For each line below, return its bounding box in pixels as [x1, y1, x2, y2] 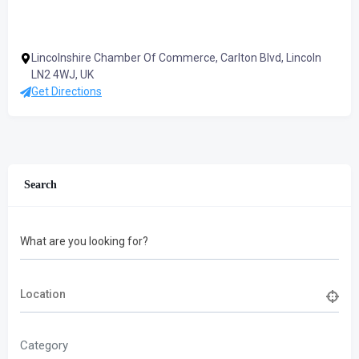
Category [20, 338, 68, 353]
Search [24, 179, 57, 191]
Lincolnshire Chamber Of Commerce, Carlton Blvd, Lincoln [31, 51, 321, 64]
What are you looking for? [20, 234, 148, 248]
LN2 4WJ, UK [31, 68, 94, 81]
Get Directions [31, 85, 102, 98]
